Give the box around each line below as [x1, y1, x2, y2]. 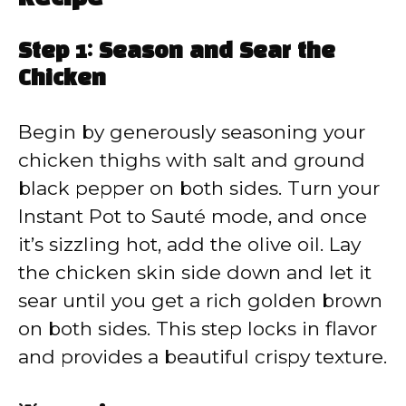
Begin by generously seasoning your [18, 120, 365, 143]
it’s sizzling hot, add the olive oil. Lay [18, 232, 361, 256]
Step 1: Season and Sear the [18, 42, 335, 63]
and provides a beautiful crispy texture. [18, 344, 387, 368]
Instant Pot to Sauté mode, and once [18, 204, 367, 227]
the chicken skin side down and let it [18, 260, 372, 284]
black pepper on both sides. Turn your [18, 176, 380, 199]
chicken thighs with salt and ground [18, 148, 365, 171]
